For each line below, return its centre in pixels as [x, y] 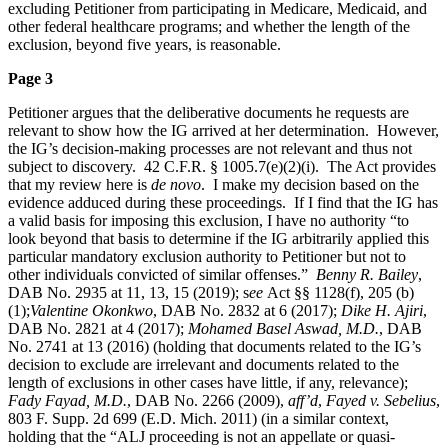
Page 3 [30, 78]
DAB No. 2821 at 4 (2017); [98, 328]
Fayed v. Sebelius [381, 400]
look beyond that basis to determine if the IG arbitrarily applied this [218, 238]
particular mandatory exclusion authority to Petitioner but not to [207, 256]
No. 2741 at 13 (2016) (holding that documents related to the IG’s [214, 346]
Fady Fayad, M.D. [67, 400]
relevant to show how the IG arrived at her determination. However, [223, 130]
